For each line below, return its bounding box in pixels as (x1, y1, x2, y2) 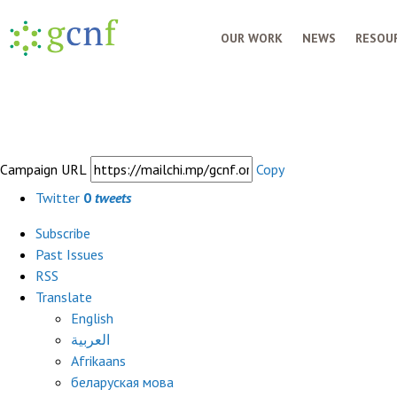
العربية (71, 331, 110, 348)
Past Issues (35, 245, 104, 263)
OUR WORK (221, 30, 283, 46)
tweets (95, 189, 131, 206)
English (71, 309, 113, 327)
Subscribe (35, 224, 90, 242)
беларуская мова (71, 373, 174, 391)
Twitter (35, 189, 83, 206)
